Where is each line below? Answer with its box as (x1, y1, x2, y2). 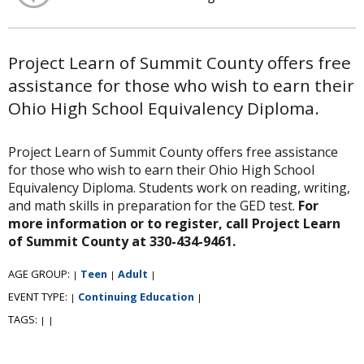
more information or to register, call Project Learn (8, 214, 340, 232)
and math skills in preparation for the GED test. (8, 196, 298, 214)
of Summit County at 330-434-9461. (8, 232, 236, 250)
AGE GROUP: (8, 266, 72, 281)
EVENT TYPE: (8, 288, 70, 304)
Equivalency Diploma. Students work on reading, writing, (8, 178, 350, 197)
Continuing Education (78, 288, 194, 304)
